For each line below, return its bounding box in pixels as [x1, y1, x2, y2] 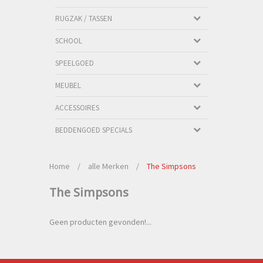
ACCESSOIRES [55, 103, 99, 113]
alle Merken [88, 161, 129, 171]
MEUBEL [55, 80, 81, 90]
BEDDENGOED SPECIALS [55, 125, 132, 135]
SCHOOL [55, 36, 82, 46]
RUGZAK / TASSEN [55, 14, 112, 23]
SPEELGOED [55, 58, 94, 68]
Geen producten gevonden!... [49, 217, 151, 227]
